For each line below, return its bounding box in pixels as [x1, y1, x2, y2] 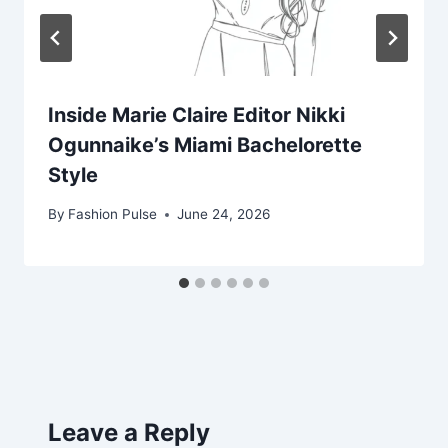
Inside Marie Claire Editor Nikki [48, 103, 345, 128]
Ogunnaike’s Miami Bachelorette [48, 133, 362, 158]
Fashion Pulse [68, 206, 158, 223]
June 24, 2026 [177, 206, 271, 223]
